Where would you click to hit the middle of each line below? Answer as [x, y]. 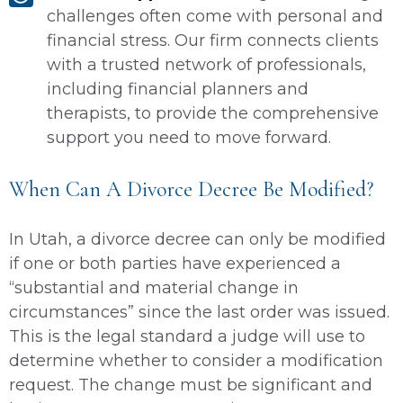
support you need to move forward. [189, 137]
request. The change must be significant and [191, 385]
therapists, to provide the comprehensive [213, 113]
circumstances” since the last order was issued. [199, 312]
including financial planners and [178, 89]
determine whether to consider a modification [196, 360]
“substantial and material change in [154, 287]
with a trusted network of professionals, [206, 64]
